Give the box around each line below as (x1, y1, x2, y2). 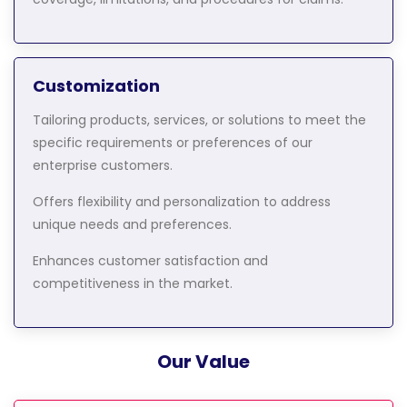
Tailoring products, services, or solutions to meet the (33, 111, 366, 130)
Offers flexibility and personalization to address (33, 193, 331, 212)
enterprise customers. (33, 156, 173, 175)
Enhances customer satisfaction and (33, 252, 268, 271)
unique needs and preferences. (33, 215, 232, 234)
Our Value (157, 348, 250, 374)
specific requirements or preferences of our (33, 134, 313, 153)
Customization (33, 74, 160, 98)
